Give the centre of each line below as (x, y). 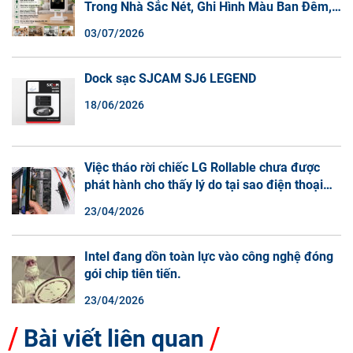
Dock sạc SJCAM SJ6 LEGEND (170, 78)
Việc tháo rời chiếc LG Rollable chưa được (202, 167)
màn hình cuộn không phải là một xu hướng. (208, 202)
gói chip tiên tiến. (133, 273)
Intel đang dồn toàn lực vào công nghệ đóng (209, 256)
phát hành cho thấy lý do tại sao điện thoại (204, 184)
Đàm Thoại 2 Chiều (138, 24)
